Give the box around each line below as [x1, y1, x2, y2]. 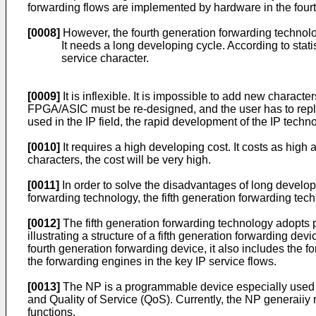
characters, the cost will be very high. [28, 154, 211, 166]
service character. [61, 52, 149, 64]
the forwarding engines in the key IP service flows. [28, 255, 276, 267]
